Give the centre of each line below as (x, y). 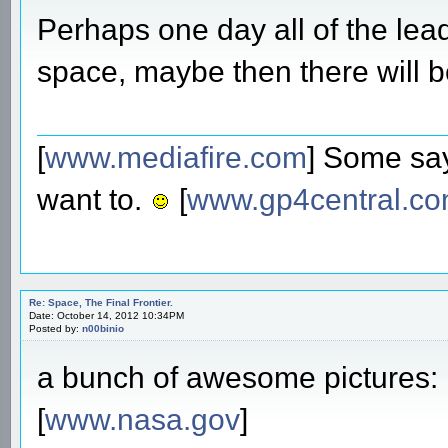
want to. (93, 199)
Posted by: (55, 328)
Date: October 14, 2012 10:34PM (106, 315)
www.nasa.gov (142, 419)
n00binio (103, 328)
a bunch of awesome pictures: (237, 377)
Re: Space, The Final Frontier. (101, 302)
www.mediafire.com (176, 157)
